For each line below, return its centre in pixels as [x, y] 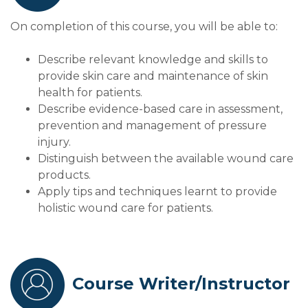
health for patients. [90, 93]
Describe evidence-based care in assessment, [160, 109]
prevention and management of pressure [152, 126]
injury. [54, 142]
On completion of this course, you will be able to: [144, 27]
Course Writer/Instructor [181, 284]
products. [64, 175]
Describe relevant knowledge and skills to [153, 60]
